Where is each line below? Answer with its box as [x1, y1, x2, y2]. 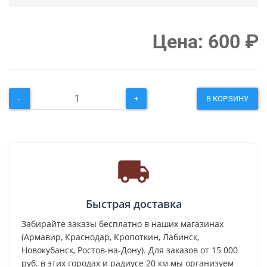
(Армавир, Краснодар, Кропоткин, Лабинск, [21, 231, 199, 243]
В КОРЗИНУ [206, 94, 249, 104]
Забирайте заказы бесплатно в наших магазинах [21, 218, 223, 230]
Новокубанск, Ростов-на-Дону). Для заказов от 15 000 [21, 244, 238, 256]
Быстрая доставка [85, 197, 182, 212]
